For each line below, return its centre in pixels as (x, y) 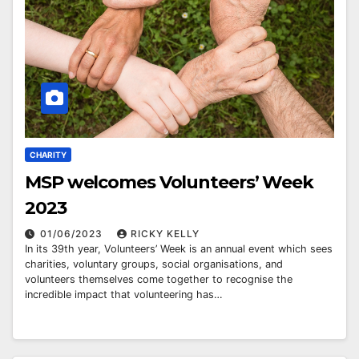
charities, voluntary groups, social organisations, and (154, 264)
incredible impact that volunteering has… (124, 295)
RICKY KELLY (165, 234)
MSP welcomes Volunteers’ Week (169, 183)
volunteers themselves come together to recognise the (159, 280)
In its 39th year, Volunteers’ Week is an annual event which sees (179, 249)
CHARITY (48, 155)
